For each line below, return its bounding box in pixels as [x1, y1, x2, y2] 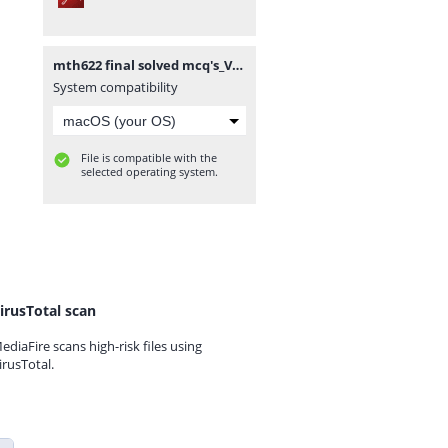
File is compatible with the [81, 150, 217, 165]
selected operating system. [81, 164, 218, 179]
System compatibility [53, 78, 178, 96]
